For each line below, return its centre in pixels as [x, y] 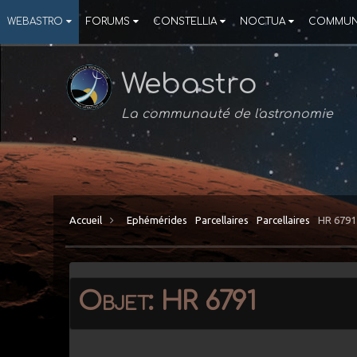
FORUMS [108, 22]
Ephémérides [157, 220]
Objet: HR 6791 [167, 301]
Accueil [87, 220]
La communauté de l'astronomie [228, 114]
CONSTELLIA [185, 22]
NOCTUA [263, 22]
